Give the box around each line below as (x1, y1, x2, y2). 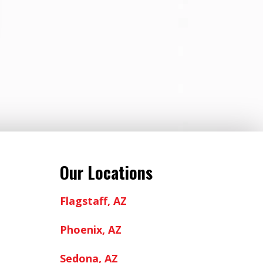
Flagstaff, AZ (59, 193, 127, 208)
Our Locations (59, 160, 153, 184)
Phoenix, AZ (59, 222, 122, 237)
